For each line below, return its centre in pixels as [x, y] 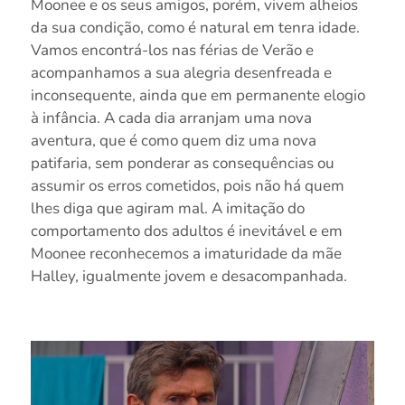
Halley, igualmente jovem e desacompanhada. [188, 276]
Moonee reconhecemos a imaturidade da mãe [186, 253]
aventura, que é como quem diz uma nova [173, 140]
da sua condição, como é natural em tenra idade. [195, 27]
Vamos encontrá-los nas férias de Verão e [172, 50]
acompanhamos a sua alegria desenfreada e [181, 72]
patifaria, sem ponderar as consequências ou [182, 163]
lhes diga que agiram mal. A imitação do [167, 208]
